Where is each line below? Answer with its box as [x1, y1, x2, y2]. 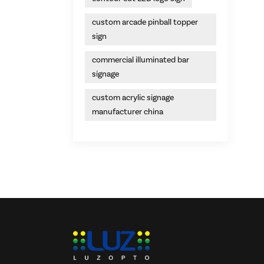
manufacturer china [92, 106, 163, 117]
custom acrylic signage [92, 92, 174, 103]
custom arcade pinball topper [92, 16, 198, 28]
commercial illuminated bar [92, 54, 189, 65]
